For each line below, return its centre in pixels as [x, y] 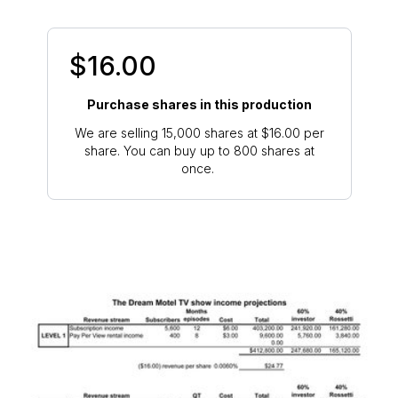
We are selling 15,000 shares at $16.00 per [199, 132]
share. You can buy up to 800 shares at [199, 150]
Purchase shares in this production [199, 104]
